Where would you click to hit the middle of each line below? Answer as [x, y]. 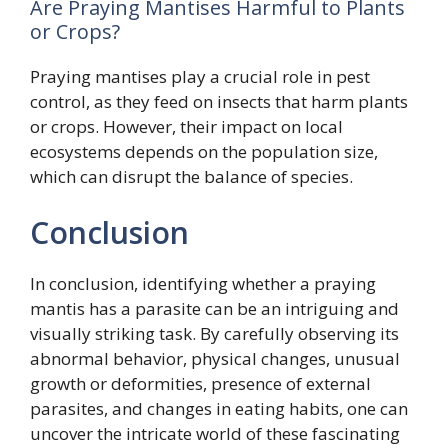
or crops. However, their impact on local [186, 127]
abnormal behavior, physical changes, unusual [215, 358]
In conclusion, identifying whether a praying [203, 283]
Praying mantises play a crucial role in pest [200, 77]
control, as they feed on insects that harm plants [219, 102]
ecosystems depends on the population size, [204, 152]
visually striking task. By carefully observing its [214, 333]
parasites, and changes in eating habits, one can [219, 408]
